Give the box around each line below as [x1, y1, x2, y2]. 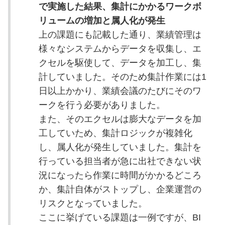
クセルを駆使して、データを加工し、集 [38, 57, 201, 68]
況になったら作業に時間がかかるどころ [38, 170, 201, 180]
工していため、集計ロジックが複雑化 [38, 128, 192, 138]
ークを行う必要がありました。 [38, 99, 165, 110]
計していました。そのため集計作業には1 [38, 71, 206, 82]
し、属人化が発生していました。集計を [38, 142, 201, 152]
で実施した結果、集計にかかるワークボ [38, 1, 201, 12]
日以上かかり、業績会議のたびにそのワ [38, 85, 201, 96]
